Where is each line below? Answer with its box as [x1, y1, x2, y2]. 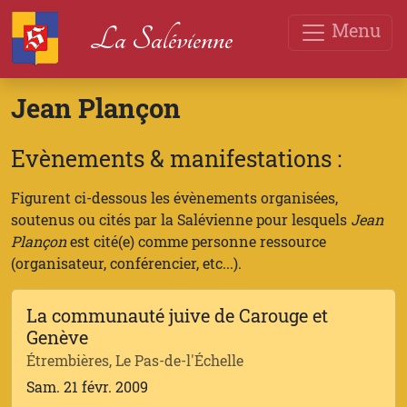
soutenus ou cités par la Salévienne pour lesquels [11, 210, 351, 229]
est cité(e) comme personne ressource [66, 232, 326, 251]
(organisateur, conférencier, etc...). [11, 253, 242, 273]
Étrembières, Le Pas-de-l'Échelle [26, 351, 243, 370]
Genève [26, 325, 88, 349]
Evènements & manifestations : [11, 144, 342, 174]
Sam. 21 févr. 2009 [26, 377, 148, 396]
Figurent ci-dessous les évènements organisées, [11, 188, 338, 207]
